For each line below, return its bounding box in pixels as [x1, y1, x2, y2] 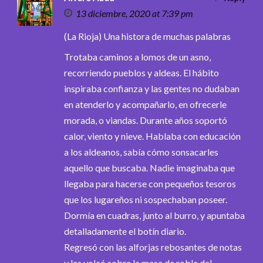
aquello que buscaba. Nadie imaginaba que [64, 161, 235, 173]
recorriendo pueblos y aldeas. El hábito [64, 66, 219, 78]
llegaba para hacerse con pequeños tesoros [64, 177, 236, 189]
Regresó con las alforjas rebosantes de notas [64, 241, 242, 252]
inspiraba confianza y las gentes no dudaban [64, 82, 240, 94]
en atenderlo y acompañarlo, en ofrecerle [64, 98, 227, 110]
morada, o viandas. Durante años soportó [64, 114, 227, 126]
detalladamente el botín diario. [64, 225, 186, 237]
